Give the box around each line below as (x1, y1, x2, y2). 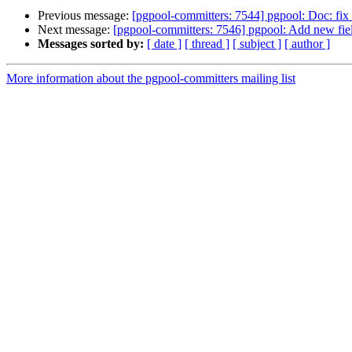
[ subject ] (233, 37, 281, 51)
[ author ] (284, 37, 330, 51)
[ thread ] (185, 37, 229, 51)
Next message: (38, 23, 113, 37)
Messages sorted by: (38, 37, 144, 51)
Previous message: (38, 9, 132, 23)
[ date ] (147, 37, 181, 51)
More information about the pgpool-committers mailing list (6, 71, 295, 86)
